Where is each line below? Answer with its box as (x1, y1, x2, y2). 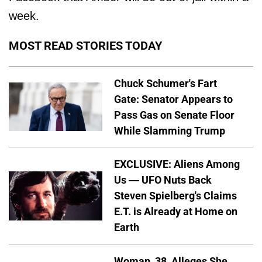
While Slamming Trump (114, 124, 225, 137)
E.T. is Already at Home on (114, 205, 237, 218)
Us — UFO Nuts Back (114, 174, 212, 187)
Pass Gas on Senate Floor (114, 108, 235, 121)
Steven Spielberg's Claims (114, 189, 237, 202)
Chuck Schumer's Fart (114, 77, 217, 89)
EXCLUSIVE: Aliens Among (114, 158, 240, 171)
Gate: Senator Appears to (114, 92, 233, 105)
